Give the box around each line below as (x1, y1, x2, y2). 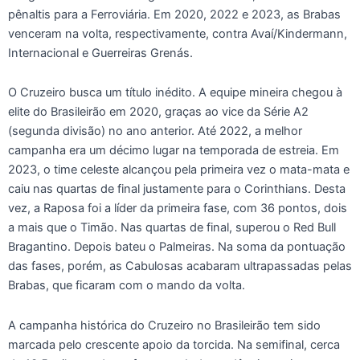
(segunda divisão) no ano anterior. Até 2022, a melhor (8, 124, 302, 139)
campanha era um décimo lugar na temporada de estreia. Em (8, 143, 339, 158)
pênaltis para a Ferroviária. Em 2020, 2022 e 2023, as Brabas (8, 6, 341, 22)
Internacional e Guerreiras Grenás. (8, 45, 193, 60)
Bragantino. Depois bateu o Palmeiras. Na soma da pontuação (8, 239, 346, 255)
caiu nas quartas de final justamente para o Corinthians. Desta (8, 182, 346, 197)
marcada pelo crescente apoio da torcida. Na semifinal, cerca (8, 337, 340, 353)
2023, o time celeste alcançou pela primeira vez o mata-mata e (8, 162, 350, 178)
